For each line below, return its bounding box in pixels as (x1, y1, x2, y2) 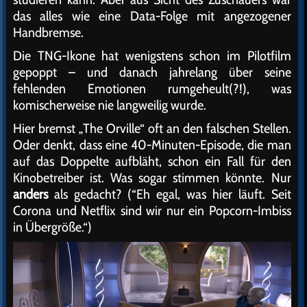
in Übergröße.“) (13, 219, 92, 236)
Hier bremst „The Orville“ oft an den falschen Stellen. (13, 120, 291, 137)
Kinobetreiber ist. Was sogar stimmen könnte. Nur (13, 169, 291, 186)
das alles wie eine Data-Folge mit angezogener (13, 8, 291, 25)
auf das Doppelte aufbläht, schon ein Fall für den (13, 153, 291, 170)
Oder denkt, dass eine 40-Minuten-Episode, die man (13, 136, 291, 153)
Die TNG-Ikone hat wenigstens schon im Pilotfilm (13, 47, 291, 64)
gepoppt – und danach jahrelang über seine (13, 64, 291, 81)
